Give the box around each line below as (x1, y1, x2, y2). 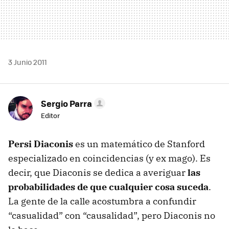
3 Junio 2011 (8, 56, 47, 67)
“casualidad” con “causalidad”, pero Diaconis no (8, 209, 215, 221)
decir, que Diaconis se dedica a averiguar (8, 166, 188, 178)
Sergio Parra (41, 97, 92, 109)
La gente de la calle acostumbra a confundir (8, 195, 196, 207)
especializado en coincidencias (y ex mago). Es (8, 152, 211, 164)
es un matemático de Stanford (73, 138, 205, 150)
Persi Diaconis (8, 138, 73, 150)
